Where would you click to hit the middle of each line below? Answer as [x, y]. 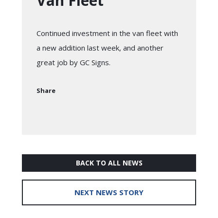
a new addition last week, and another [100, 48]
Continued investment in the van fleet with [107, 33]
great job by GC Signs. [73, 63]
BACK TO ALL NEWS [109, 163]
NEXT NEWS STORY [109, 192]
